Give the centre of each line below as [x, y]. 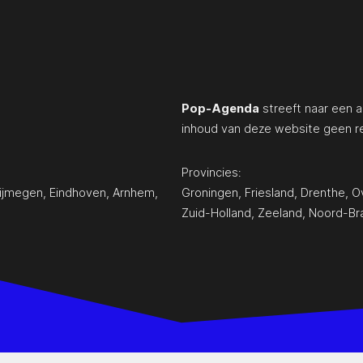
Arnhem [134, 192]
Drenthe [323, 192]
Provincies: [211, 172]
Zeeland [280, 212]
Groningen [210, 192]
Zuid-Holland [216, 212]
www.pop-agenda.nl [181, 352]
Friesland [269, 192]
